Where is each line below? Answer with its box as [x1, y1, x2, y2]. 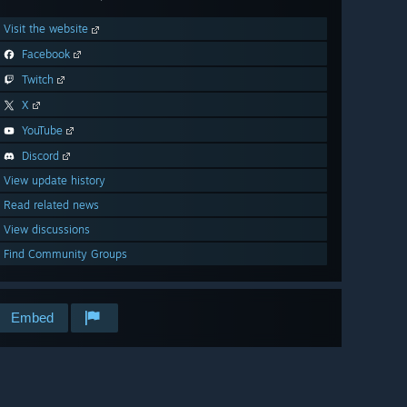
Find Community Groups [4, 247, 127, 262]
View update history [4, 174, 105, 188]
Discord [22, 149, 59, 164]
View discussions [4, 223, 90, 237]
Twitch [22, 73, 54, 87]
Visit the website [4, 22, 92, 36]
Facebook [22, 47, 70, 62]
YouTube [22, 124, 63, 138]
